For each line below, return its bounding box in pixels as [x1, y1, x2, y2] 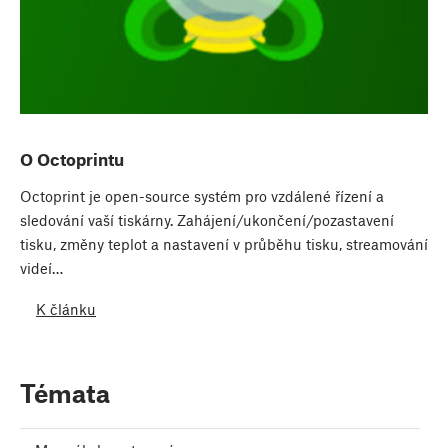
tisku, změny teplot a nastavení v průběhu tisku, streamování [20, 234, 428, 253]
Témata [20, 377, 110, 408]
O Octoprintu [20, 148, 124, 169]
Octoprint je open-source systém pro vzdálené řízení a [20, 186, 384, 205]
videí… [20, 258, 63, 277]
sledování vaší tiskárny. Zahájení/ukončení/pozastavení [20, 210, 394, 229]
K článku [36, 300, 96, 319]
